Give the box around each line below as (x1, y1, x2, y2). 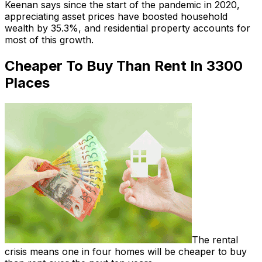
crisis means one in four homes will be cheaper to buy (5, 245, 247, 257)
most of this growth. (5, 34, 94, 46)
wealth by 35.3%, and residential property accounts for (5, 22, 250, 35)
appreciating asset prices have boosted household (5, 11, 227, 23)
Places (5, 74, 50, 92)
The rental (192, 233, 238, 246)
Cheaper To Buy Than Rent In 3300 (5, 57, 243, 75)
